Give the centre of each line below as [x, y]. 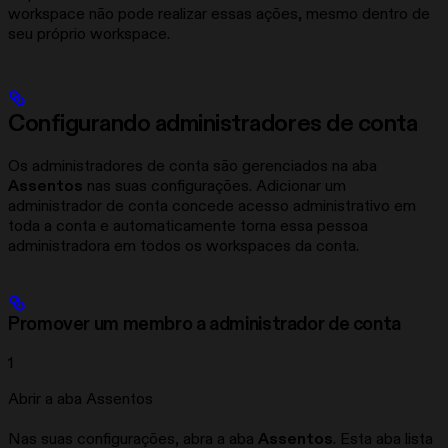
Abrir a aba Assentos [80, 398]
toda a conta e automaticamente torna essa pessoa [188, 226]
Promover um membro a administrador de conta [204, 325]
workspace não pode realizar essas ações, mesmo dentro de [219, 14]
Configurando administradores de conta [213, 124]
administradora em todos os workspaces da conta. [183, 246]
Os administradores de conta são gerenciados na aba [192, 166]
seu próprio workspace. [89, 34]
